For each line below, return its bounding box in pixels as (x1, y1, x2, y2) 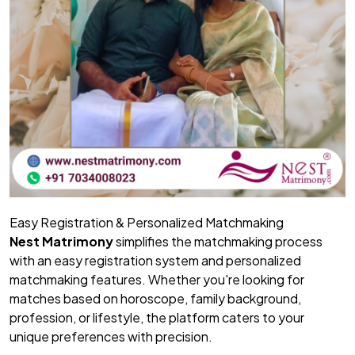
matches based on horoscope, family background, (10, 290, 301, 307)
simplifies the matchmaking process (113, 233, 323, 250)
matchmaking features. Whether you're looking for (10, 271, 304, 288)
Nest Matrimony (10, 233, 113, 250)
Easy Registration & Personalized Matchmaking (10, 214, 284, 231)
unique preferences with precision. (10, 328, 212, 345)
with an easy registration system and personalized (10, 252, 301, 269)
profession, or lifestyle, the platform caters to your (10, 309, 304, 326)
